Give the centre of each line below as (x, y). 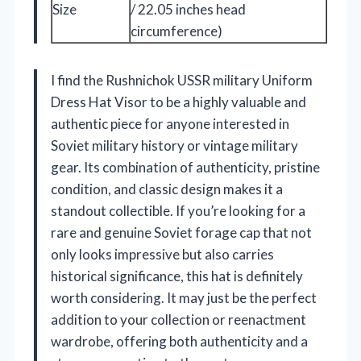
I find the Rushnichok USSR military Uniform (182, 80)
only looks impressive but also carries (162, 254)
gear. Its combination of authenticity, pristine (185, 167)
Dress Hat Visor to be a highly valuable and (178, 102)
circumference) (176, 31)
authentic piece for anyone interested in (170, 123)
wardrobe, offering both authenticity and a (179, 341)
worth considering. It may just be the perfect (184, 297)
